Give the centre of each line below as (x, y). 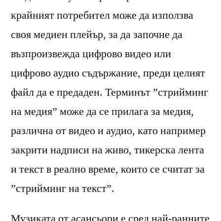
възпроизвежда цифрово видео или (91, 54)
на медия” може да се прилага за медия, (102, 111)
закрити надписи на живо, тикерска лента (108, 150)
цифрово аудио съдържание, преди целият (108, 73)
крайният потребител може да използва (102, 15)
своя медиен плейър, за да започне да (97, 34)
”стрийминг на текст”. (63, 188)
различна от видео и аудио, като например (108, 130)
